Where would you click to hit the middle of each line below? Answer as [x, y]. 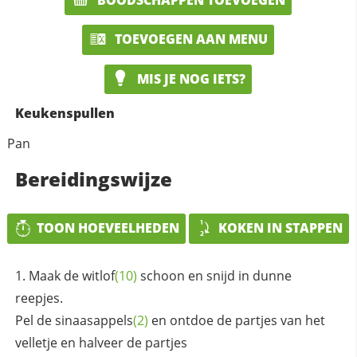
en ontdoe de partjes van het [236, 320]
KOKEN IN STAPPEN [281, 228]
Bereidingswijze [93, 179]
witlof [98, 275]
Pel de [35, 320]
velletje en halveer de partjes [101, 342]
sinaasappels [94, 320]
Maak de [55, 275]
